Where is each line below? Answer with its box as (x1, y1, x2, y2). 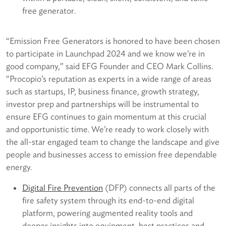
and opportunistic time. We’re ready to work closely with (6, 124, 209, 135)
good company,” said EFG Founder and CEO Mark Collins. (6, 61, 213, 72)
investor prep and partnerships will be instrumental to (6, 99, 199, 109)
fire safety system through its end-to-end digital (22, 195, 194, 206)
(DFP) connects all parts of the (103, 183, 215, 193)
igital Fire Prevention (28, 183, 103, 193)
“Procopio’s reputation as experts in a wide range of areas (6, 74, 211, 84)
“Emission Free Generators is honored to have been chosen (6, 36, 220, 46)
